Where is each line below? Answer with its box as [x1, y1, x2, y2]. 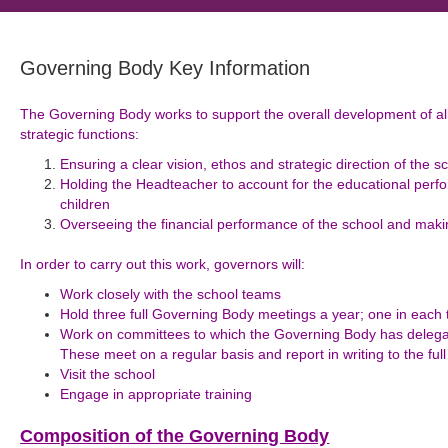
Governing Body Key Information [20, 57, 311, 79]
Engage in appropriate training [60, 386, 253, 402]
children [60, 196, 111, 212]
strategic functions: [20, 126, 140, 142]
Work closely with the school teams [60, 286, 282, 302]
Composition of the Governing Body [20, 426, 330, 446]
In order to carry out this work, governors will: [20, 256, 306, 272]
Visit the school [60, 366, 156, 382]
